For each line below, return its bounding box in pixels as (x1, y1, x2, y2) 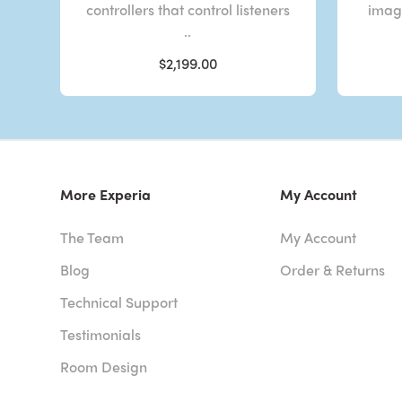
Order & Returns (279, 258, 385, 280)
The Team (60, 226, 125, 248)
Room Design (60, 355, 148, 377)
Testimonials (60, 323, 142, 345)
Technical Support (60, 291, 179, 312)
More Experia (60, 183, 152, 205)
